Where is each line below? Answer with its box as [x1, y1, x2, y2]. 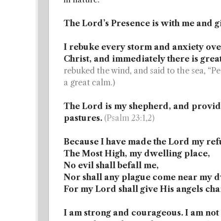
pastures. [64, 113, 102, 123]
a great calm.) [64, 77, 115, 87]
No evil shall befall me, [64, 160, 159, 170]
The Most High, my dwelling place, [64, 148, 210, 158]
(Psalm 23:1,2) [104, 113, 154, 123]
